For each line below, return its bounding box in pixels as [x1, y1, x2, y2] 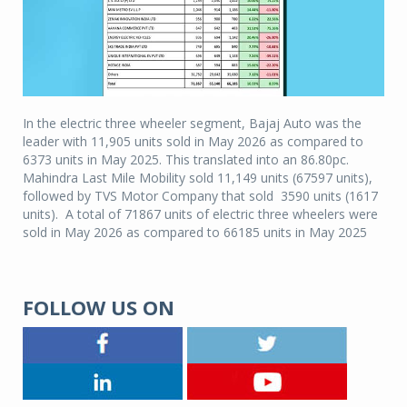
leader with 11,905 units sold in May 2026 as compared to [23, 132, 363, 150]
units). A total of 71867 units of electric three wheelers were [23, 204, 378, 223]
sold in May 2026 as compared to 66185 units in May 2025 [23, 223, 367, 241]
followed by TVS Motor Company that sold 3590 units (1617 [23, 186, 378, 204]
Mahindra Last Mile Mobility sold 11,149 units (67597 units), [23, 168, 372, 186]
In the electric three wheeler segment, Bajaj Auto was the [23, 114, 362, 132]
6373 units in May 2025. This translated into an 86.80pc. [23, 150, 349, 168]
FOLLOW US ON [23, 293, 174, 321]
